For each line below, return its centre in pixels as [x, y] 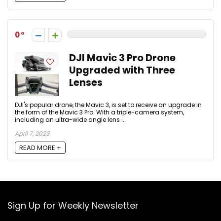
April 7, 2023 [32, 133]
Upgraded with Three [122, 70]
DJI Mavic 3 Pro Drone [122, 58]
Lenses [86, 82]
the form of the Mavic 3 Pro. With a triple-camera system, [99, 112]
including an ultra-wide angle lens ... [70, 119]
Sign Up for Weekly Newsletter [73, 206]
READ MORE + [40, 148]
